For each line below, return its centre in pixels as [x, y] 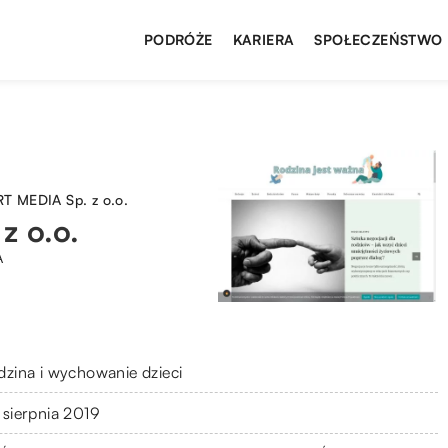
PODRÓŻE [178, 39]
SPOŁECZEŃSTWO [378, 39]
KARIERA [263, 39]
